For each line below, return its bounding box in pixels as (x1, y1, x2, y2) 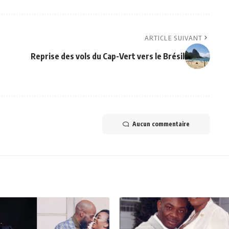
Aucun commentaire (132, 120, 190, 128)
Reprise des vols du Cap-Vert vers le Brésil (30, 51, 185, 62)
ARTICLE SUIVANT (144, 34, 203, 42)
